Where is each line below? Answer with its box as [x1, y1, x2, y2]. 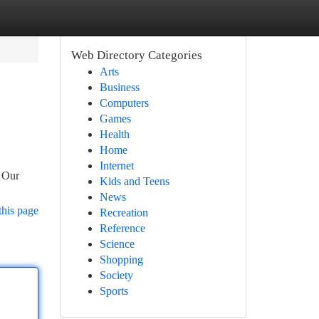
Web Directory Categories [70, 48, 202, 62]
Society [99, 269, 133, 281]
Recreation [99, 206, 148, 219]
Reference [99, 222, 145, 234]
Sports [99, 285, 128, 297]
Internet [99, 159, 134, 172]
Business [99, 81, 140, 93]
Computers [99, 97, 149, 109]
